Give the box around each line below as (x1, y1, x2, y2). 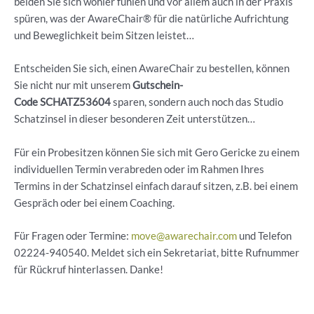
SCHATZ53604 (40, 96, 111, 109)
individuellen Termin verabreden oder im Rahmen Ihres (14, 163, 264, 175)
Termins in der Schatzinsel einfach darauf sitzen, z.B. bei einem (14, 179, 298, 192)
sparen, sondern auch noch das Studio (111, 96, 283, 109)
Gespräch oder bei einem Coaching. (14, 196, 175, 209)
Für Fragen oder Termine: (14, 230, 131, 243)
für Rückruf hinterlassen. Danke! (14, 264, 163, 276)
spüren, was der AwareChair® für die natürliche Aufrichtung (14, 13, 289, 25)
